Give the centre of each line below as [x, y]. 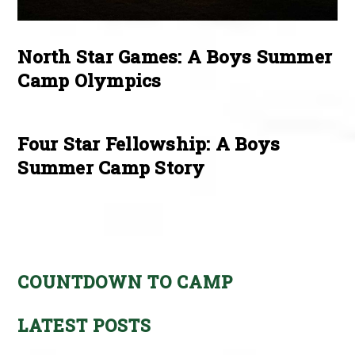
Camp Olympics [90, 80]
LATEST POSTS [85, 325]
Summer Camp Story [111, 168]
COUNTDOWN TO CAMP [126, 281]
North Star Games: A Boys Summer [175, 56]
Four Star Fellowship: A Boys [149, 144]
